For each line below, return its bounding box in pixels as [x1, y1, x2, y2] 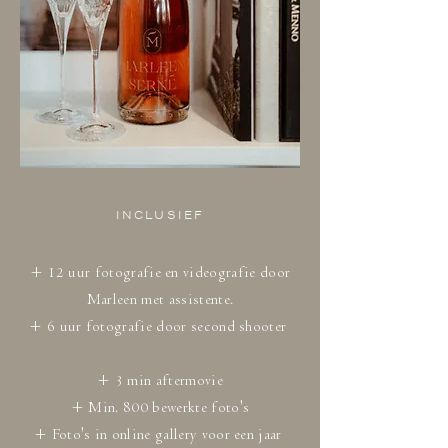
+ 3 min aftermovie [97, 371, 223, 390]
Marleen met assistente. [86, 290, 234, 309]
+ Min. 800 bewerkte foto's [70, 398, 250, 417]
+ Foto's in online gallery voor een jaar [33, 425, 287, 444]
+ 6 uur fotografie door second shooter [29, 317, 291, 336]
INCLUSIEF [115, 207, 205, 223]
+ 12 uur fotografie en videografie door [29, 263, 291, 282]
